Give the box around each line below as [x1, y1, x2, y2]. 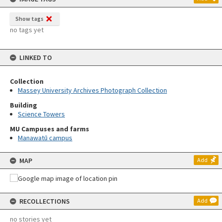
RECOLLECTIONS [19, 197, 70, 206]
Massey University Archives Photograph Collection [18, 86, 167, 95]
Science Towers [18, 110, 65, 118]
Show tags [15, 15, 44, 22]
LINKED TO [19, 53, 52, 62]
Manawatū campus [18, 133, 72, 142]
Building [10, 101, 37, 110]
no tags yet [10, 25, 44, 34]
